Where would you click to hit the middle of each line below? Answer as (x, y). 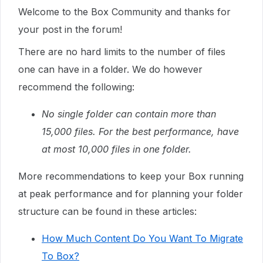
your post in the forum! (70, 29)
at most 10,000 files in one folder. (117, 149)
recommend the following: (76, 87)
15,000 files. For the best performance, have (140, 131)
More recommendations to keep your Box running (131, 176)
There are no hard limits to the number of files (122, 52)
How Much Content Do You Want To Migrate (142, 238)
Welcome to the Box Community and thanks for (124, 12)
